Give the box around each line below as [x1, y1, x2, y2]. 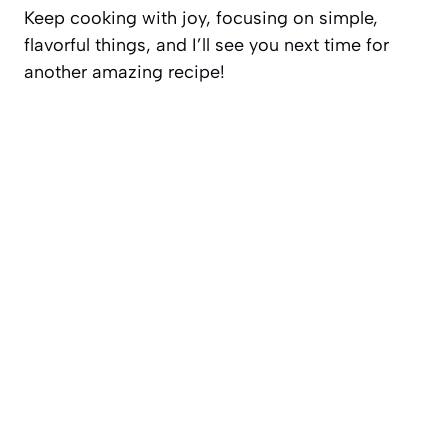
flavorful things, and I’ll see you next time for [24, 33, 389, 56]
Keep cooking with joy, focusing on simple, [24, 6, 378, 29]
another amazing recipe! [24, 60, 225, 83]
